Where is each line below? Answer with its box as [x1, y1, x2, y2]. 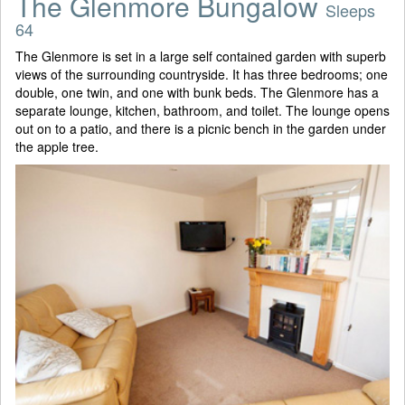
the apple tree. [15, 137, 99, 156]
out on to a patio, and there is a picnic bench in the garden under [15, 119, 386, 138]
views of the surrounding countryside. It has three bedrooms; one [15, 65, 388, 84]
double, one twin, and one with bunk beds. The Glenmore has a [15, 83, 379, 102]
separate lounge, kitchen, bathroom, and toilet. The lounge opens [15, 101, 390, 120]
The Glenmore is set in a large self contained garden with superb [15, 47, 386, 66]
